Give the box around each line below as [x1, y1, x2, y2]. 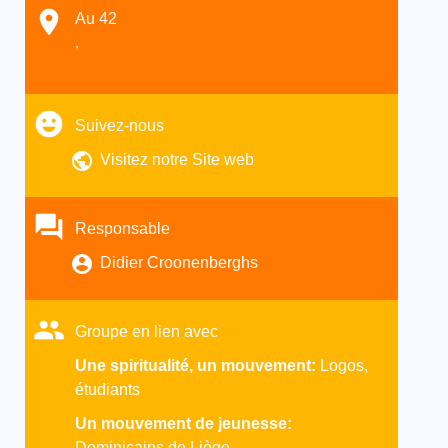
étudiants [74, 381, 140, 398]
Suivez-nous [74, 117, 164, 134]
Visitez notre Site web [99, 151, 254, 168]
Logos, [319, 357, 368, 374]
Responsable [74, 220, 170, 237]
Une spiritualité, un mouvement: [74, 357, 320, 374]
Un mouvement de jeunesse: [74, 415, 292, 432]
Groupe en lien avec [74, 323, 218, 340]
